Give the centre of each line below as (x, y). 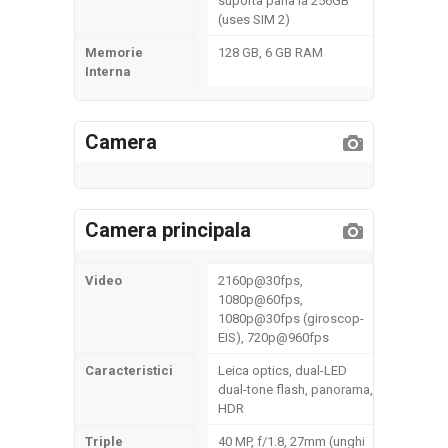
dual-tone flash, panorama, (295, 389)
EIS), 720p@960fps (273, 337)
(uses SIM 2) (254, 19)
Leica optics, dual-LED (282, 370)
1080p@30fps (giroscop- (291, 318)
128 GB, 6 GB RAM (270, 52)
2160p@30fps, (260, 280)
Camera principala (168, 230)
